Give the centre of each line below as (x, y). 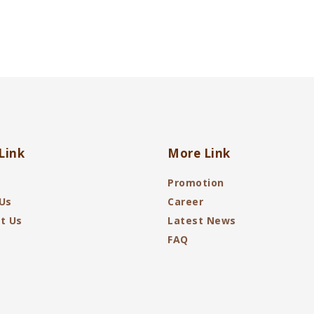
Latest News (202, 220)
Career (185, 202)
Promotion (196, 183)
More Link (199, 153)
